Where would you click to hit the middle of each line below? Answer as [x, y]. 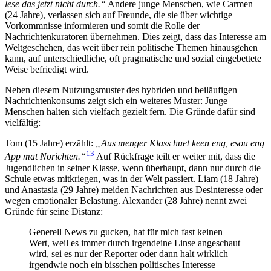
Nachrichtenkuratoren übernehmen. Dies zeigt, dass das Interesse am [135, 37]
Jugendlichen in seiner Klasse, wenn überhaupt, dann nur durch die [133, 168]
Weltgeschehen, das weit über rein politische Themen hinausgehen [131, 48]
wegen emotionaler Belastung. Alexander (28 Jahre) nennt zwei [126, 200]
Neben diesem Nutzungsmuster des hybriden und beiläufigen [121, 90]
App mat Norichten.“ [45, 157]
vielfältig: [23, 123]
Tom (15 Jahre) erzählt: [50, 143]
